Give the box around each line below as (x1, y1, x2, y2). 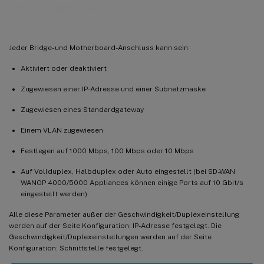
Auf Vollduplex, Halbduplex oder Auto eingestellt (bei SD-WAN (21, 167, 235, 176)
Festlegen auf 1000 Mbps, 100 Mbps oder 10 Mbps (21, 146, 194, 155)
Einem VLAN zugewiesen (21, 126, 103, 134)
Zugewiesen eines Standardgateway (21, 105, 144, 114)
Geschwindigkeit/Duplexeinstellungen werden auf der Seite (9, 232, 212, 241)
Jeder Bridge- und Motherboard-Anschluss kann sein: (9, 43, 190, 52)
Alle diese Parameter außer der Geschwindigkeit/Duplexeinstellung (9, 210, 239, 219)
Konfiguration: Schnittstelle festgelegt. (9, 243, 143, 252)
